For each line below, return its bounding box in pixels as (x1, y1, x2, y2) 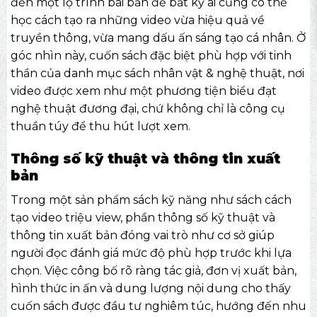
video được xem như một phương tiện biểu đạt (10, 84, 277, 98)
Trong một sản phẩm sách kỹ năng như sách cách (10, 192, 292, 207)
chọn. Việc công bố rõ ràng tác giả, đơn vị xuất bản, (10, 263, 296, 277)
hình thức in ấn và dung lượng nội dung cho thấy (10, 281, 291, 295)
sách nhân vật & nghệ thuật (124, 67, 282, 81)
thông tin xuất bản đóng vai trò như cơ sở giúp (10, 228, 275, 242)
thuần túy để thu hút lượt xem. (10, 120, 190, 134)
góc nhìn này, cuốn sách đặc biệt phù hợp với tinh (10, 49, 292, 63)
